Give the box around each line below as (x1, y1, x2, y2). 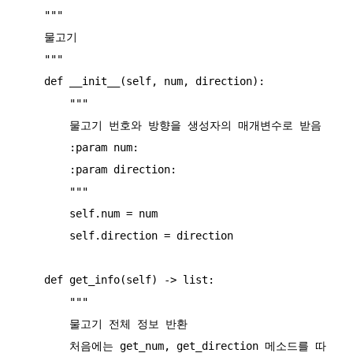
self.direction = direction (19, 229, 69, 243)
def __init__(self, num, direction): (19, 75, 44, 88)
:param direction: (19, 163, 69, 176)
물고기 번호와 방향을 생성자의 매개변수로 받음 (19, 119, 69, 132)
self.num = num (19, 207, 69, 221)
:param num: (19, 141, 69, 154)
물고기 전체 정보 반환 (19, 318, 69, 331)
